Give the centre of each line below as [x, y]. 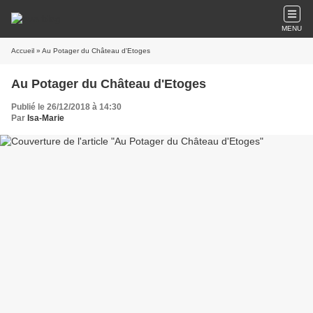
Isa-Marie [46, 118]
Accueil [23, 51]
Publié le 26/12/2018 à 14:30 [66, 107]
